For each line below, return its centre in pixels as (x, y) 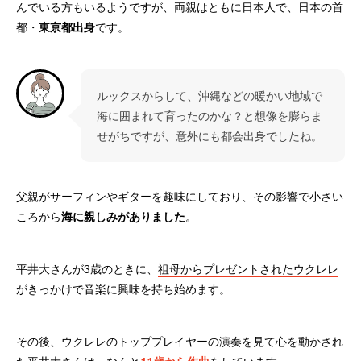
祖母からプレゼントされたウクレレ (248, 269)
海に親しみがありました (123, 217)
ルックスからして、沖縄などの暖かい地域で (210, 96)
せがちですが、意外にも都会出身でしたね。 (210, 136)
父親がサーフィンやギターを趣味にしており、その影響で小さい (180, 197)
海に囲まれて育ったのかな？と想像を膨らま (210, 116)
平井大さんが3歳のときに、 (87, 269)
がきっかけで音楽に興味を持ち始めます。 (123, 289)
